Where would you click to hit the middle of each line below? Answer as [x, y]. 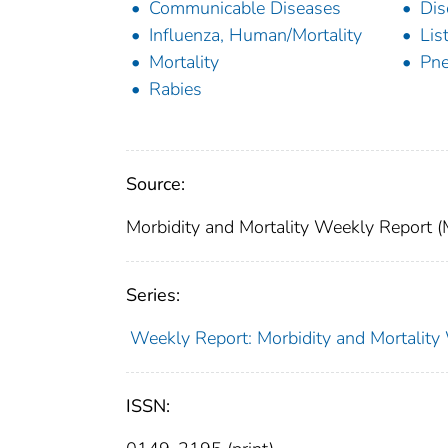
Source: [155, 184]
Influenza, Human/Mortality [255, 35]
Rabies [175, 89]
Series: [153, 295]
